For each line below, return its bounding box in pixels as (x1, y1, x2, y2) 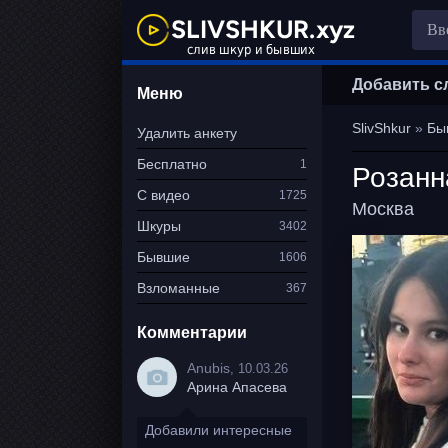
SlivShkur (352, 120, 411, 136)
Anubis (187, 359, 230, 376)
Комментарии (137, 324, 247, 341)
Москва (352, 199, 414, 219)
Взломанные (137, 280, 220, 296)
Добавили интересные (145, 422, 292, 438)
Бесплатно (137, 156, 207, 172)
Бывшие (137, 249, 190, 265)
